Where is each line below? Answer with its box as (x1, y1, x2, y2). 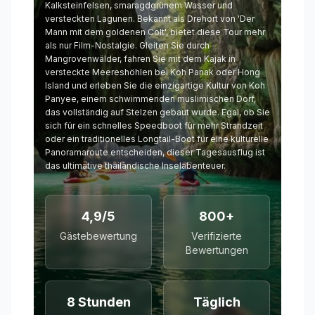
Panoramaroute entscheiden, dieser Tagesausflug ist (45, 147, 265, 158)
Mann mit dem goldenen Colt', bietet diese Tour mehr (45, 27, 265, 38)
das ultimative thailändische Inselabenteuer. (45, 160, 226, 172)
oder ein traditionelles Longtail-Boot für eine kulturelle (45, 134, 269, 145)
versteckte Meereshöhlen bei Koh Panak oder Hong (45, 67, 260, 78)
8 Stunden (66, 295, 131, 310)
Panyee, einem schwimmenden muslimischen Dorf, (45, 94, 256, 105)
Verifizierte (191, 230, 242, 243)
